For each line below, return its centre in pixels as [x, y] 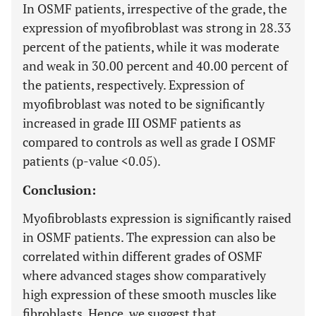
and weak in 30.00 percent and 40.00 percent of [155, 66]
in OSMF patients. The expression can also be [149, 237]
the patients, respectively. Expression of [133, 85]
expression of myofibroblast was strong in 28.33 [157, 28]
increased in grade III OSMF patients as [132, 123]
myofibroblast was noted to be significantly [144, 104]
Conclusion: [59, 190]
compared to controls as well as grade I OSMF [149, 142]
